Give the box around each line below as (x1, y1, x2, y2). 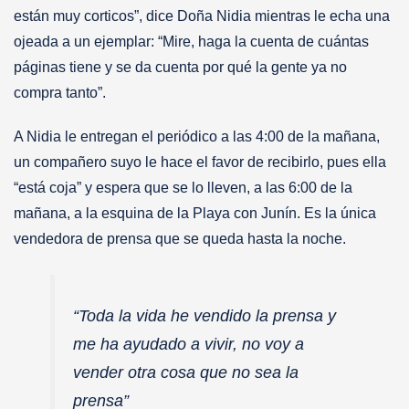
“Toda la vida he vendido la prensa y (73, 306, 336, 325)
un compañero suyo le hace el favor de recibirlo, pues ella (14, 153, 386, 170)
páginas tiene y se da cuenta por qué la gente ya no (14, 58, 347, 75)
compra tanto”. (14, 84, 110, 100)
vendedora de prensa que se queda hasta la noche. (14, 230, 350, 246)
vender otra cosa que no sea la (73, 362, 299, 382)
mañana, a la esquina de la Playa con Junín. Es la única (14, 204, 376, 221)
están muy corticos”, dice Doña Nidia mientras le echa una (14, 7, 390, 24)
